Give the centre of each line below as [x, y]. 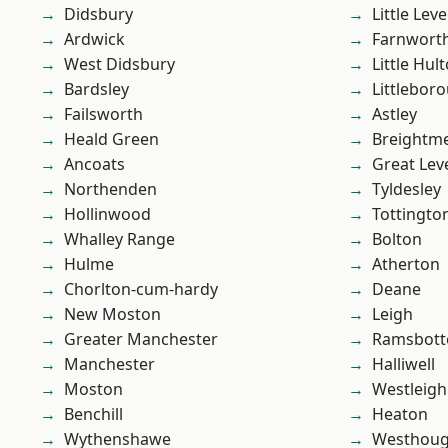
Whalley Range [119, 239]
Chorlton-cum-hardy [141, 289]
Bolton [397, 239]
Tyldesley [406, 189]
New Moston [112, 314]
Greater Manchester [141, 339]
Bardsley [96, 89]
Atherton [406, 264]
